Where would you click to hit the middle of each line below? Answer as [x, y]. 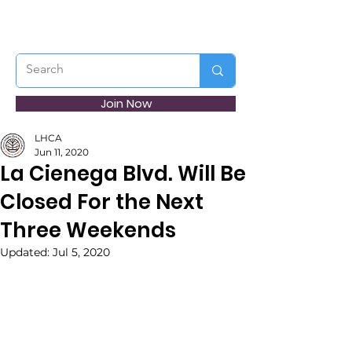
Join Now [126, 103]
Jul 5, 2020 [81, 252]
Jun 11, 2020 [62, 152]
